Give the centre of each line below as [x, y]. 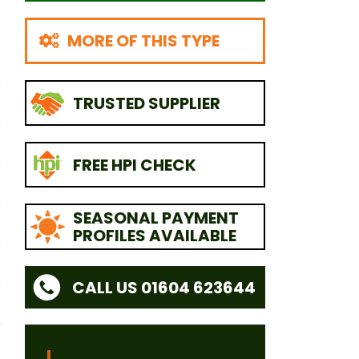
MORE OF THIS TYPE [143, 41]
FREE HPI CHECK [134, 165]
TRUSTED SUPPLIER [146, 103]
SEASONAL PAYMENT [155, 218]
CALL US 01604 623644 [163, 287]
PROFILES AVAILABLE [154, 235]
